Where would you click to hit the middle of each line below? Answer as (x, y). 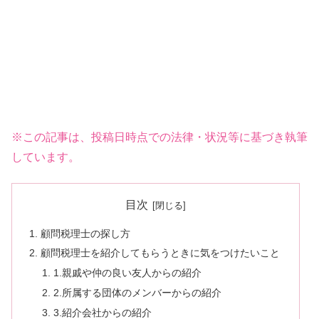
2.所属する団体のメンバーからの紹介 (137, 293)
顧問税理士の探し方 (86, 233)
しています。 (46, 157)
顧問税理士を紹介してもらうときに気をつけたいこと (161, 253)
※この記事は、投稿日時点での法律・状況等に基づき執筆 (159, 137)
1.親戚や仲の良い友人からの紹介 (127, 273)
